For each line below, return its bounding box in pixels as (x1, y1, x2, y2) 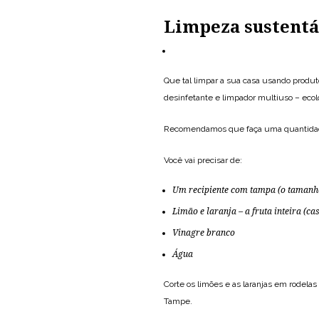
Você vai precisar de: (164, 155, 242, 165)
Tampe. (164, 296, 192, 306)
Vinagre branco (172, 228, 235, 238)
